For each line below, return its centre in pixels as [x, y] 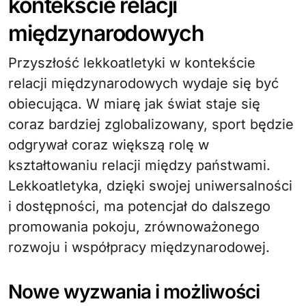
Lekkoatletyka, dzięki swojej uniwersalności [150, 185]
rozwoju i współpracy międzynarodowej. [139, 247]
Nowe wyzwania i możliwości [134, 291]
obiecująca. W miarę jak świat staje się [134, 103]
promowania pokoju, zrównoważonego [134, 226]
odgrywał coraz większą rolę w [109, 144]
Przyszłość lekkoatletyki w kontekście [132, 62]
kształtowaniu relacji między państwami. [139, 165]
